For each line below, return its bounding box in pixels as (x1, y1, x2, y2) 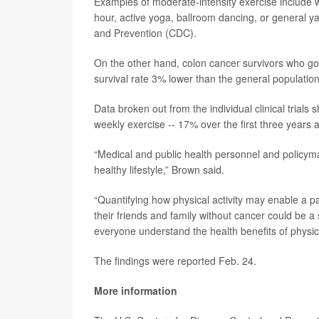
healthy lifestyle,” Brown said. (94, 162, 224, 177)
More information (94, 283, 177, 298)
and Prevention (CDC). (94, 25, 197, 40)
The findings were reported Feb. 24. (94, 253, 256, 268)
